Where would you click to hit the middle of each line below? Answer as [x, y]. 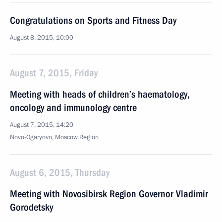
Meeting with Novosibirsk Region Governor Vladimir [109, 194]
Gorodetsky [31, 207]
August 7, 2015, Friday [54, 73]
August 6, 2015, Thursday [60, 172]
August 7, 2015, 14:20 [42, 125]
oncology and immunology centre [73, 108]
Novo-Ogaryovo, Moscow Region [54, 137]
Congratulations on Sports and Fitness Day [93, 20]
